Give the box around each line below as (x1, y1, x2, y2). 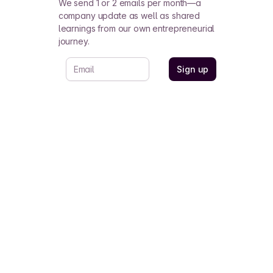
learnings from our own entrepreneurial (58, 23, 215, 34)
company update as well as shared (58, 10, 200, 21)
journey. (58, 36, 90, 46)
